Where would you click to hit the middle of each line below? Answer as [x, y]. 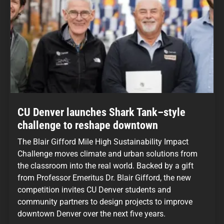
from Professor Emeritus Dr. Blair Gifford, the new [104, 177]
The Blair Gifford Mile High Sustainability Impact [103, 141]
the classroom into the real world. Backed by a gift [105, 165]
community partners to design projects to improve [105, 201]
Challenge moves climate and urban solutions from [107, 153]
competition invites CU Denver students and [94, 189]
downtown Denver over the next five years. [91, 213]
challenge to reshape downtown [88, 125]
